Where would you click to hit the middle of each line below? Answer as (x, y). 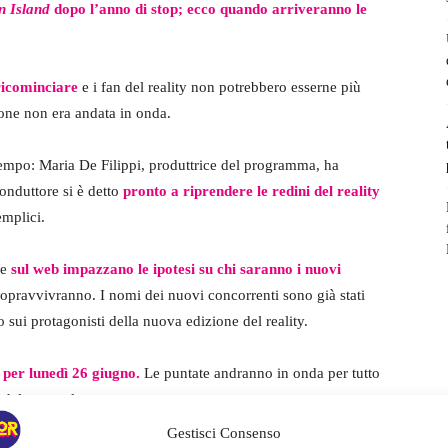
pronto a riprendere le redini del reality (251, 191)
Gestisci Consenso (223, 432)
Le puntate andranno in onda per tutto (260, 373)
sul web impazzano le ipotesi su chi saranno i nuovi (176, 269)
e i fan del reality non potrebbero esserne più (219, 87)
